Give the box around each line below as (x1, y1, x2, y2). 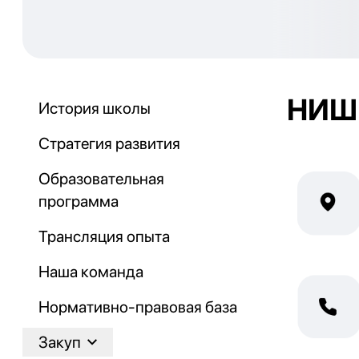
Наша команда (38, 262, 143, 282)
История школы (38, 99, 151, 119)
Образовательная (38, 169, 164, 189)
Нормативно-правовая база (38, 297, 237, 317)
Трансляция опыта (38, 227, 170, 247)
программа (38, 192, 119, 212)
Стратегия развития (38, 134, 180, 154)
